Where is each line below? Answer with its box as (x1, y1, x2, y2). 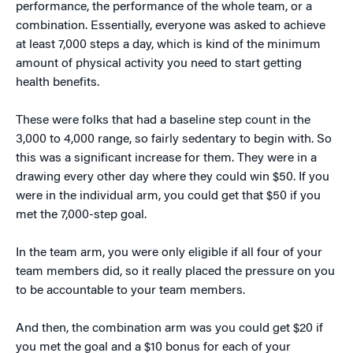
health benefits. (16, 76, 99, 90)
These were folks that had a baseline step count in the (16, 114, 310, 128)
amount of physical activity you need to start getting (16, 58, 302, 71)
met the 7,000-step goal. (16, 209, 147, 222)
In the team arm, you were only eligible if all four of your (16, 247, 322, 260)
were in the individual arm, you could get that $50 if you (16, 190, 321, 203)
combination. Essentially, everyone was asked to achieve (16, 20, 325, 33)
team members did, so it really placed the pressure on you (16, 266, 335, 279)
